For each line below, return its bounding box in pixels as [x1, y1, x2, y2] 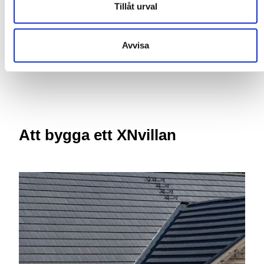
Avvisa [122, 39, 149, 50]
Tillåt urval [114, 1, 157, 12]
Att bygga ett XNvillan [19, 126, 176, 143]
